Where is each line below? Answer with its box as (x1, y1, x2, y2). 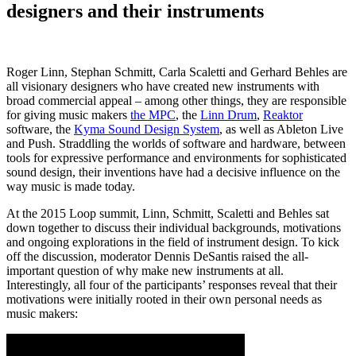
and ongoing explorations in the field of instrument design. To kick (6, 235, 339, 250)
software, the (6, 122, 74, 137)
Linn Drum (200, 108, 257, 122)
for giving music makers (6, 108, 130, 122)
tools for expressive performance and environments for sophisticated (6, 151, 346, 165)
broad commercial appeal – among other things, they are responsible (6, 94, 346, 108)
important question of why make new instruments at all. (6, 264, 284, 278)
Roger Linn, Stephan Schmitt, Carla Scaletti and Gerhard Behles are (6, 65, 347, 79)
